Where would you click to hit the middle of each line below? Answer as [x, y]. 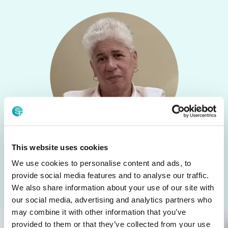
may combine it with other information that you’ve [99, 212]
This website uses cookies [60, 147]
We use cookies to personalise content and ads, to [102, 163]
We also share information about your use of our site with [113, 187]
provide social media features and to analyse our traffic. [110, 175]
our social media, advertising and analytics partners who [112, 199]
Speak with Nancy [103, 174]
